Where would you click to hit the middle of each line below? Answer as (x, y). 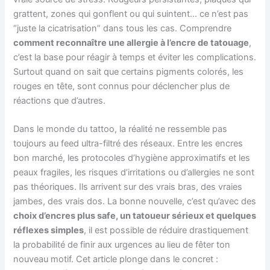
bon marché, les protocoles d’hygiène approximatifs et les (132, 158)
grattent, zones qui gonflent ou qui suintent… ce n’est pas (131, 14)
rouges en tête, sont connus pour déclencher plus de (122, 86)
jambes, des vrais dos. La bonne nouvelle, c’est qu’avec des (135, 202)
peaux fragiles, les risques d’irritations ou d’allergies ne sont (134, 173)
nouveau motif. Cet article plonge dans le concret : (116, 259)
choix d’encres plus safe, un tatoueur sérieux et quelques (135, 216)
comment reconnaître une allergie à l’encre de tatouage (131, 42)
